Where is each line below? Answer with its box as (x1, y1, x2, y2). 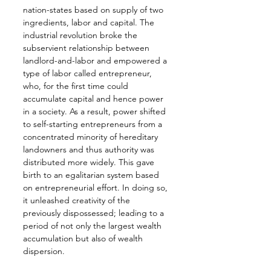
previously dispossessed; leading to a (23, 207, 166, 219)
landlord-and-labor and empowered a (23, 55, 169, 67)
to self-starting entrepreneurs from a (23, 119, 165, 130)
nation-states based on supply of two (23, 4, 166, 16)
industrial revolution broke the (23, 30, 140, 41)
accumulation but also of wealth (23, 233, 145, 244)
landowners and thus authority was (23, 144, 157, 155)
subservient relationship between (23, 42, 152, 54)
